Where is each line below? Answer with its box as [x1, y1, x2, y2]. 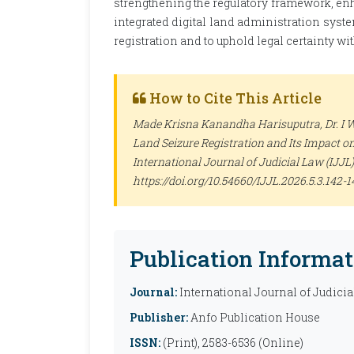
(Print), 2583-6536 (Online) [160, 335, 303, 350]
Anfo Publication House [188, 310, 320, 325]
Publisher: [130, 310, 188, 325]
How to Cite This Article [146, 88, 322, 107]
